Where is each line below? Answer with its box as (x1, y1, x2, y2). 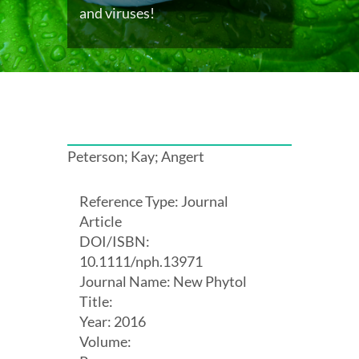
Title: (79, 292, 113, 310)
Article (79, 212, 122, 230)
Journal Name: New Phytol (79, 272, 247, 290)
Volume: (79, 332, 131, 350)
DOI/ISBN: (79, 232, 150, 250)
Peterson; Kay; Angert (67, 147, 204, 165)
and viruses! (79, 3, 155, 22)
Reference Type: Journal (79, 192, 228, 210)
